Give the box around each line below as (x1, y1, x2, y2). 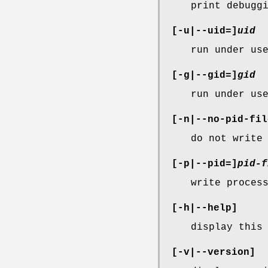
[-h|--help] (172, 203, 237, 214)
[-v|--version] (172, 247, 255, 258)
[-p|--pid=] (172, 159, 237, 170)
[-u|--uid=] (172, 26, 237, 37)
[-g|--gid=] (172, 70, 237, 81)
